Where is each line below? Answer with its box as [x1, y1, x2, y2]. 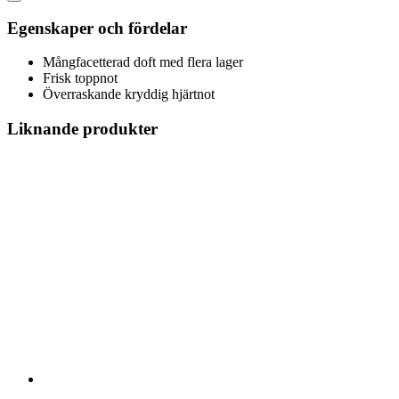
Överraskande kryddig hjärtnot [43, 86, 215, 102]
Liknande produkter [7, 118, 158, 138]
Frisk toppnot [43, 70, 118, 86]
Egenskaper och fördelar [7, 18, 187, 37]
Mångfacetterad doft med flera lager [43, 54, 243, 70]
